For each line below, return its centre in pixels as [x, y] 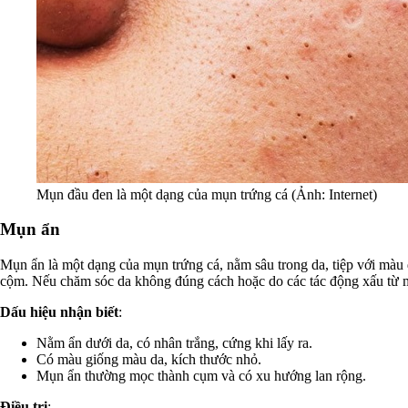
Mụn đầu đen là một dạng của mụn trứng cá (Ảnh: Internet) [207, 194]
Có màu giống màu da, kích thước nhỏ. [149, 360]
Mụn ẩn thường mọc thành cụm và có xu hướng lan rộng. [201, 376]
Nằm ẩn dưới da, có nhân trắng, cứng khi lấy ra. [174, 343]
